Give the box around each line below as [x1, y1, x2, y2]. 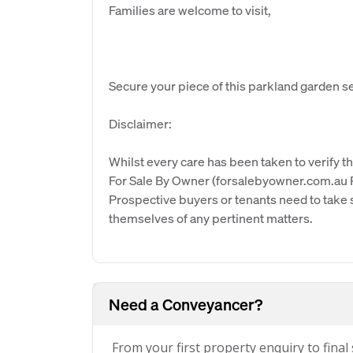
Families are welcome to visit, [109, 2, 271, 18]
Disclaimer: [109, 115, 172, 132]
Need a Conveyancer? [109, 294, 262, 314]
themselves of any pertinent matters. [109, 210, 313, 226]
